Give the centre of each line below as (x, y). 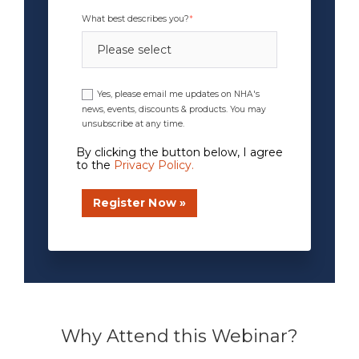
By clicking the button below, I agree (179, 152)
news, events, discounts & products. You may (174, 109)
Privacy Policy (153, 165)
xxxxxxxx (99, 180)
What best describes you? (135, 18)
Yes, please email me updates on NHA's (178, 94)
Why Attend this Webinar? (179, 336)
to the (93, 165)
